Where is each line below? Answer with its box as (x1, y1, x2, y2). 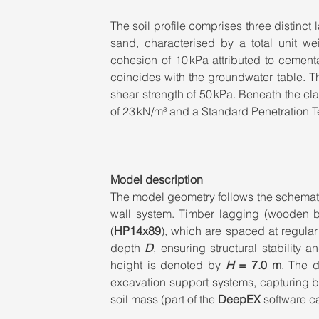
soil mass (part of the (110, 292, 218, 306)
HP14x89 (113, 224, 161, 238)
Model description (110, 172, 203, 187)
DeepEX (217, 292, 261, 306)
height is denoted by (110, 258, 226, 272)
